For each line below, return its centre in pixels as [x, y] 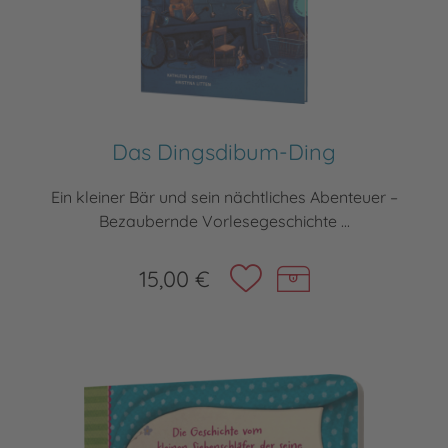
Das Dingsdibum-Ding [224, 152]
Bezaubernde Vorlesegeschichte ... [224, 221]
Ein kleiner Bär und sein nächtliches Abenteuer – [224, 197]
